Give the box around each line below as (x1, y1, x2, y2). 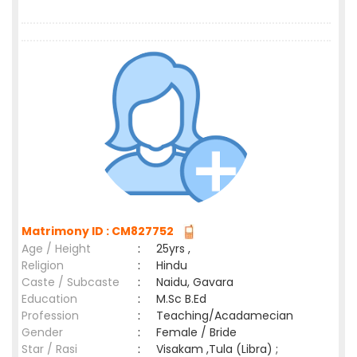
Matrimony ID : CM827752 (22, 223, 178, 239)
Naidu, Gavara (156, 274, 233, 290)
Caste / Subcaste (22, 274, 120, 290)
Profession (22, 308, 79, 324)
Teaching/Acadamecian (156, 308, 293, 324)
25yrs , (156, 241, 190, 257)
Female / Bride (156, 324, 243, 340)
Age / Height (22, 241, 91, 257)
